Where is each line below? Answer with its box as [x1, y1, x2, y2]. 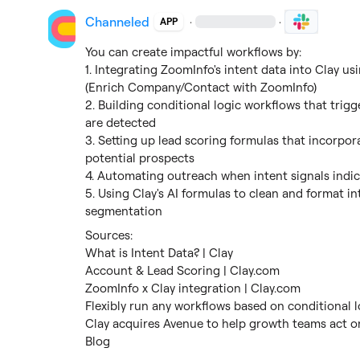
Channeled [85, 14, 150, 30]
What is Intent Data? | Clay [85, 245, 234, 260]
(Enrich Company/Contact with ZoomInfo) [85, 80, 317, 95]
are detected [85, 115, 157, 130]
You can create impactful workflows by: [85, 44, 302, 59]
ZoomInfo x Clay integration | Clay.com [85, 280, 301, 296]
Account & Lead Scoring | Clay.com [85, 263, 280, 278]
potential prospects [85, 150, 195, 166]
